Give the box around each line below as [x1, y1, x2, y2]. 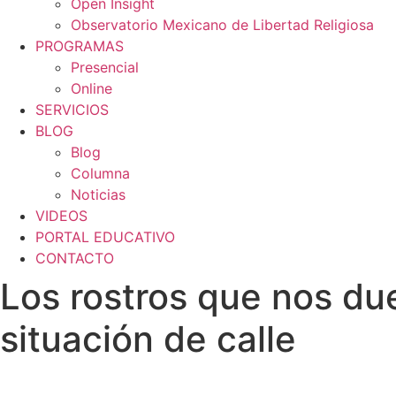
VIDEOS [35, 207, 88, 225]
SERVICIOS [35, 101, 109, 118]
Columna [71, 164, 130, 182]
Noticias [71, 186, 126, 203]
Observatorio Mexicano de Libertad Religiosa [71, 16, 374, 34]
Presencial [71, 58, 139, 76]
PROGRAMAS [35, 37, 124, 55]
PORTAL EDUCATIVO [35, 228, 175, 246]
